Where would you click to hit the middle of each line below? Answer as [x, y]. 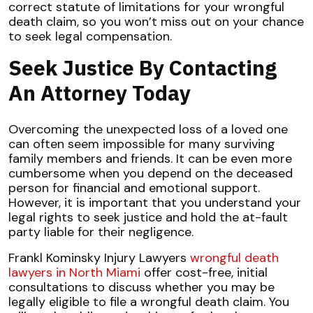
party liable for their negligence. [103, 232]
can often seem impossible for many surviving [142, 144]
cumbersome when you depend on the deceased [151, 173]
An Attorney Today [100, 93]
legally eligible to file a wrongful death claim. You [149, 302]
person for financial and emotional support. [134, 188]
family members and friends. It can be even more [150, 159]
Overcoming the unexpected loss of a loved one [148, 129]
